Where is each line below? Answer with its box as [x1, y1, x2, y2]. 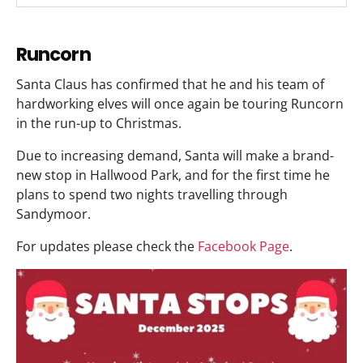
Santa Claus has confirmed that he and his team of [16, 75, 324, 94]
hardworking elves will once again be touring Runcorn [16, 95, 344, 113]
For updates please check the [16, 237, 198, 256]
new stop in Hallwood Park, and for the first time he [16, 166, 330, 185]
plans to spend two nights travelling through [16, 186, 288, 204]
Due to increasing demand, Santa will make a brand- [16, 147, 334, 165]
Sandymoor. [16, 205, 91, 224]
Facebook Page [198, 237, 289, 256]
